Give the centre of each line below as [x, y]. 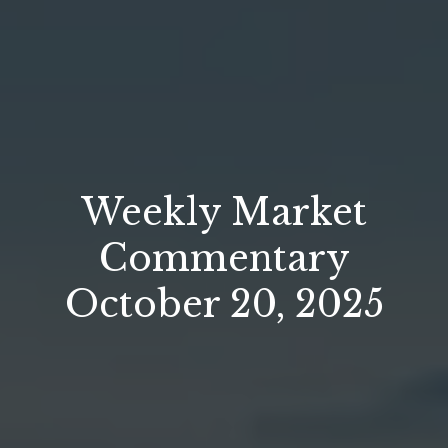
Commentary [224, 258]
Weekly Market [224, 212]
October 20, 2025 [224, 304]
